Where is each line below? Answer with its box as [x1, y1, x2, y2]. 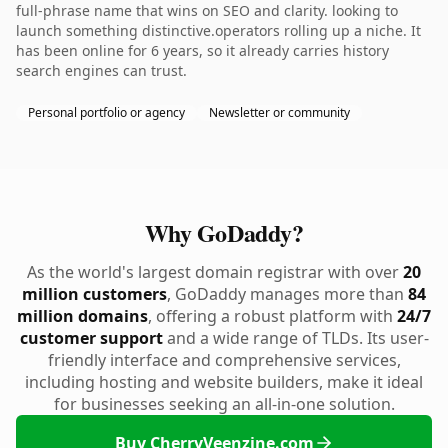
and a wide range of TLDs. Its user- [162, 327, 429, 349]
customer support [19, 327, 163, 349]
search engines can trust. [16, 61, 187, 80]
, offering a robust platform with [148, 305, 397, 327]
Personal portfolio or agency [28, 104, 185, 121]
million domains [17, 305, 148, 327]
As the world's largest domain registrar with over [27, 261, 403, 283]
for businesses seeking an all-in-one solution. [53, 393, 395, 415]
